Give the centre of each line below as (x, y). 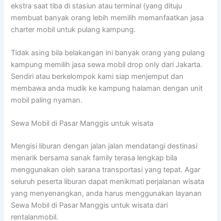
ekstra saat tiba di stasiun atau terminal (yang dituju (97, 6)
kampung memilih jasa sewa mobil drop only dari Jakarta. (107, 64)
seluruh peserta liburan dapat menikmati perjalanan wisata (108, 182)
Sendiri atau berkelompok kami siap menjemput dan (97, 76)
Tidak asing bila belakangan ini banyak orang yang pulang (108, 53)
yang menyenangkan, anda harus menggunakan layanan (107, 194)
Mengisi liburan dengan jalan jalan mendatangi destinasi (104, 146)
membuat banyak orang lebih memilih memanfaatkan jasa (108, 18)
